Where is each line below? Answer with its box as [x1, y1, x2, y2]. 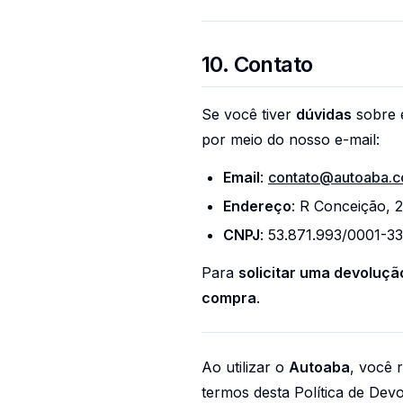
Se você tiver [201, 105, 296, 123]
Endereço [223, 197, 291, 215]
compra [201, 289, 256, 307]
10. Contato [201, 51, 313, 77]
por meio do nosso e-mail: [201, 130, 380, 148]
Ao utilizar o [201, 358, 289, 376]
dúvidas [296, 105, 352, 123]
